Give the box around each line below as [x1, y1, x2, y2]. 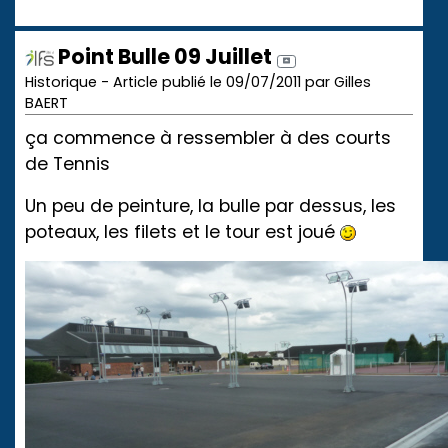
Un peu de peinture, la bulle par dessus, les [25, 194, 396, 219]
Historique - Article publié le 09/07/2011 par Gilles [25, 72, 371, 93]
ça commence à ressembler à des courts [25, 126, 391, 151]
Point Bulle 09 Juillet [54, 42, 272, 72]
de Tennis [25, 152, 110, 177]
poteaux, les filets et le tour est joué [25, 220, 340, 245]
